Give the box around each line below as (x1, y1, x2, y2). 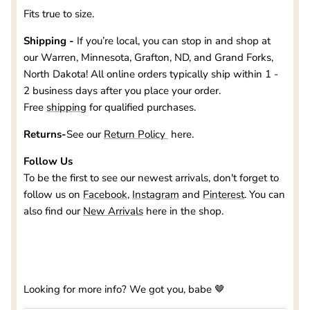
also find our (24, 203, 80, 218)
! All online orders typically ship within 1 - (86, 66, 278, 81)
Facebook (83, 187, 127, 201)
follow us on (24, 187, 80, 201)
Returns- (24, 127, 66, 141)
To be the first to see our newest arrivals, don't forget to (24, 170, 279, 185)
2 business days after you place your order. (24, 83, 221, 98)
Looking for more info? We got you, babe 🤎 (24, 282, 225, 296)
